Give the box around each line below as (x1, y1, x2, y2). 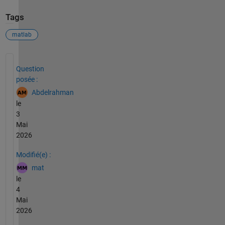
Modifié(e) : (16, 150, 51, 159)
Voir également (5, 52, 76, 65)
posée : (16, 75, 38, 83)
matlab (12, 31, 32, 38)
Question (16, 64, 44, 73)
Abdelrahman (31, 88, 74, 96)
